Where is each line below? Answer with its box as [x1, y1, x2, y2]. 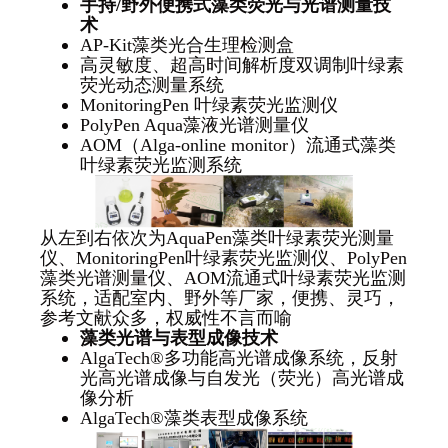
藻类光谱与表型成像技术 [79, 327, 278, 348]
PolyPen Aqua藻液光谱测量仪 [79, 114, 309, 135]
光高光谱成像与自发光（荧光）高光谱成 [79, 367, 404, 388]
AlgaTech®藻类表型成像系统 [79, 407, 308, 428]
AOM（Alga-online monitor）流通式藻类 [79, 134, 396, 155]
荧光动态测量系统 [79, 74, 224, 95]
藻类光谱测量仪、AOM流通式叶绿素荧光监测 [39, 267, 406, 288]
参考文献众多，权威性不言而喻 [39, 307, 292, 328]
